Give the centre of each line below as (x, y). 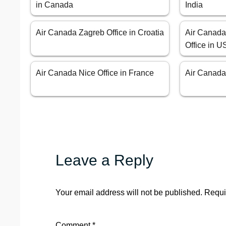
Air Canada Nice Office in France (95, 73)
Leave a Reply (104, 160)
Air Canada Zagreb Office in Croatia (100, 33)
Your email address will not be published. (129, 193)
